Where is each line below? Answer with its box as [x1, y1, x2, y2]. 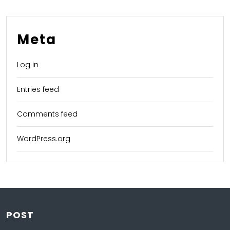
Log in [17, 60, 39, 70]
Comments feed [17, 109, 78, 119]
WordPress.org [17, 133, 70, 144]
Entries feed [17, 84, 59, 94]
